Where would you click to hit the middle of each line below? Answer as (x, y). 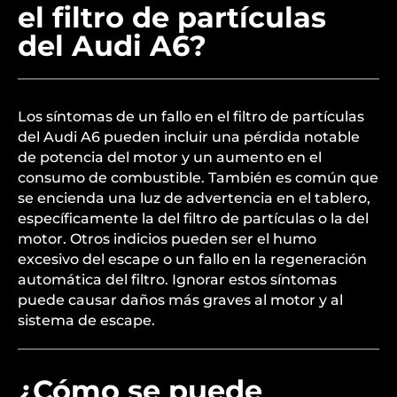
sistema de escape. (86, 320)
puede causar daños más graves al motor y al (180, 300)
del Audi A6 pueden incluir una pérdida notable (189, 137)
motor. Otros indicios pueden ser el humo (167, 239)
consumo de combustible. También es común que (198, 178)
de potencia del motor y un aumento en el (170, 157)
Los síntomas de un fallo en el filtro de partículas (191, 117)
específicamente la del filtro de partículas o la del (193, 218)
